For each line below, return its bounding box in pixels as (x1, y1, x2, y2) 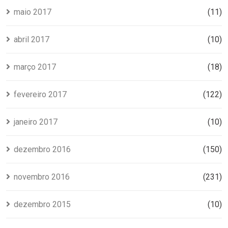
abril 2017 (14, 34, 49, 44)
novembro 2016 (14, 172, 70, 182)
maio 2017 (14, 7, 51, 17)
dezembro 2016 (14, 144, 71, 154)
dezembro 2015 (14, 199, 71, 209)
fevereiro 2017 (14, 89, 67, 99)
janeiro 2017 (14, 117, 58, 127)
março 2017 (14, 62, 56, 72)
